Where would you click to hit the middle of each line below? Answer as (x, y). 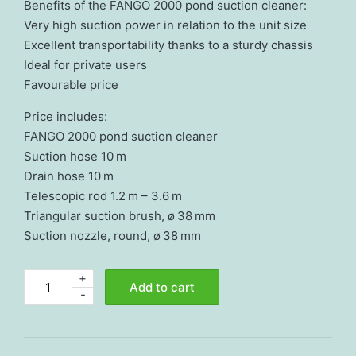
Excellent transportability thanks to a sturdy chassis (168, 44)
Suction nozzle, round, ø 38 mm (112, 235)
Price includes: (66, 116)
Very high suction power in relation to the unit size (165, 25)
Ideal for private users (85, 64)
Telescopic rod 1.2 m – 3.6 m (103, 195)
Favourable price (71, 84)
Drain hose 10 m (69, 176)
